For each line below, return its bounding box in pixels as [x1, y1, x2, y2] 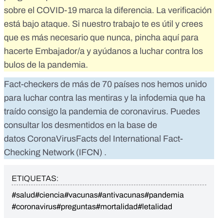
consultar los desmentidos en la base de [4, 120, 157, 130]
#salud [12, 191, 35, 200]
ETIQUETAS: [12, 174, 58, 183]
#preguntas [56, 202, 96, 211]
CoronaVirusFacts [27, 134, 97, 144]
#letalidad [138, 202, 172, 211]
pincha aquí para [135, 33, 199, 43]
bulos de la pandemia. [4, 60, 88, 70]
